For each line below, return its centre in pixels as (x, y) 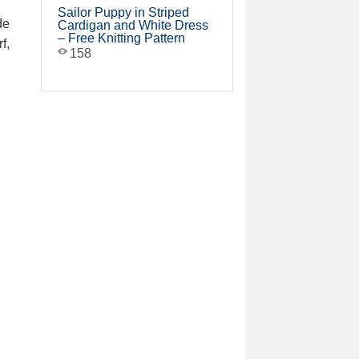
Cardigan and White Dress (133, 25)
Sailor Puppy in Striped (123, 12)
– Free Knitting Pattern (121, 38)
